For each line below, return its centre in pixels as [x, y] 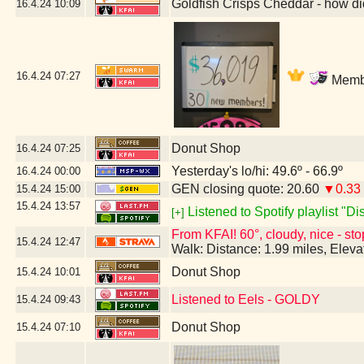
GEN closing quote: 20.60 [247, 189]
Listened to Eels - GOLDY [246, 299]
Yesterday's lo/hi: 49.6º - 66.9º [257, 171]
